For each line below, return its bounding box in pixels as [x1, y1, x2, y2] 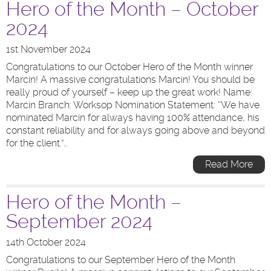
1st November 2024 [6, 44, 91, 55]
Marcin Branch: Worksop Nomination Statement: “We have [6, 99, 260, 111]
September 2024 [6, 210, 152, 233]
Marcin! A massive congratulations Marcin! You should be [6, 74, 255, 85]
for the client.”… [6, 137, 68, 149]
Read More [205, 158, 253, 170]
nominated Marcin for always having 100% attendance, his [6, 112, 260, 123]
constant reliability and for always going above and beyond [6, 125, 265, 136]
